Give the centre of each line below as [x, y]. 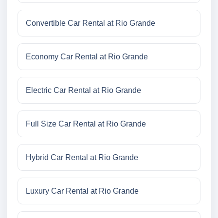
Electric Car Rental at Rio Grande [83, 91]
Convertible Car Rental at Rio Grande [91, 23]
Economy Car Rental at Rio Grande [87, 57]
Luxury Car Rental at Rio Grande [82, 191]
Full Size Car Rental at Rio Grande [86, 124]
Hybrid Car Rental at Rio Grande [82, 158]
